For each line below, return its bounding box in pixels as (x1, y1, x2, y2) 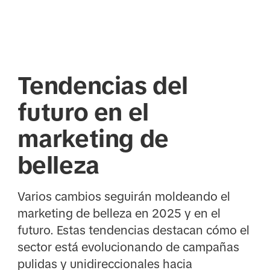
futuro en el (17, 98, 149, 125)
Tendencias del (17, 72, 189, 99)
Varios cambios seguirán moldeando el (17, 190, 230, 204)
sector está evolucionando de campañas (17, 240, 239, 254)
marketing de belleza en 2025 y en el (17, 207, 221, 221)
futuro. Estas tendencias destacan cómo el (17, 224, 250, 237)
